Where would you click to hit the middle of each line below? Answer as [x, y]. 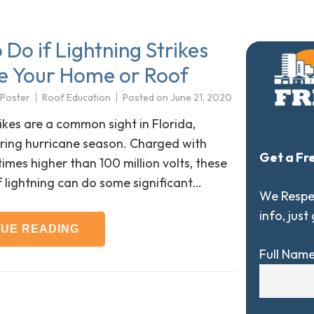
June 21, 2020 [201, 98]
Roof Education [76, 98]
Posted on [146, 98]
